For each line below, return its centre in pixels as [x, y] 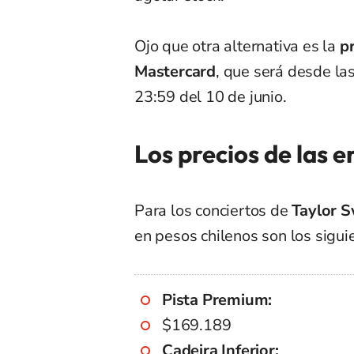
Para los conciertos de [213, 211]
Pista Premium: [219, 300]
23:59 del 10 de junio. [211, 97]
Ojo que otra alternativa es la [237, 47]
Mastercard [175, 72]
